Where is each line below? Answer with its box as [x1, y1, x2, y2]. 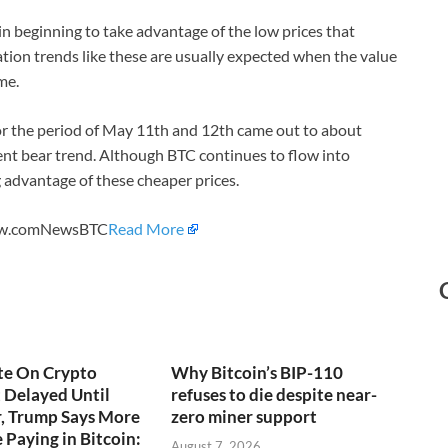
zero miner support [171, 406, 318, 428]
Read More [108, 219, 184, 239]
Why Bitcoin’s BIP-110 [171, 362, 344, 384]
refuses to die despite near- [171, 384, 378, 406]
